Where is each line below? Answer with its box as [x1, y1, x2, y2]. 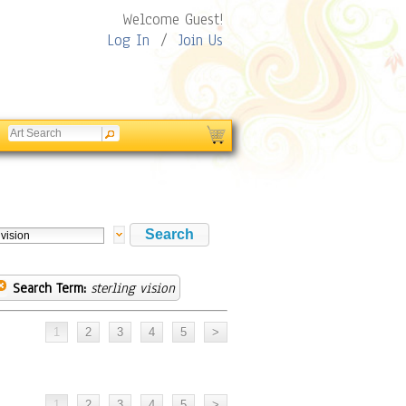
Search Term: [13, 279, 86, 297]
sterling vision [91, 279, 175, 297]
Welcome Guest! [122, 9, 223, 30]
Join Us [179, 30, 223, 51]
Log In [107, 30, 150, 51]
